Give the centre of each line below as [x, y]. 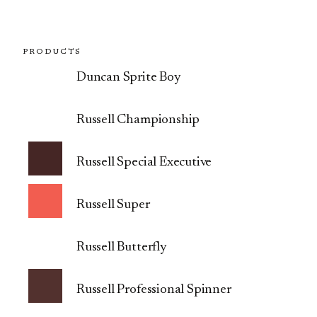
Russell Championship [138, 120]
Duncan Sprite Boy [129, 77]
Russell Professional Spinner [154, 289]
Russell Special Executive [144, 162]
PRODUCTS [52, 52]
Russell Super [113, 204]
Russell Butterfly [122, 247]
